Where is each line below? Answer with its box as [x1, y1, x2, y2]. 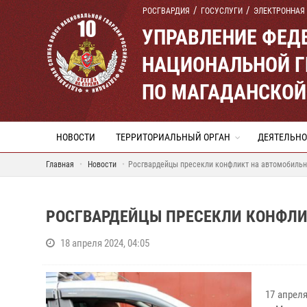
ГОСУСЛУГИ [201, 6, 243, 16]
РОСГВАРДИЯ [143, 6, 190, 16]
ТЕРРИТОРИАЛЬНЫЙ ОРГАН [116, 132, 230, 143]
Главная [46, 160, 74, 169]
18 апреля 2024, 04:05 [60, 237, 149, 249]
